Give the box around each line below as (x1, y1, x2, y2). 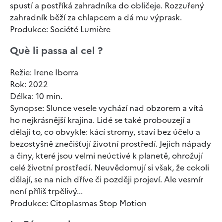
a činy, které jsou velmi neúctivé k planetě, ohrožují (10, 149, 203, 162)
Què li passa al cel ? (10, 43, 103, 58)
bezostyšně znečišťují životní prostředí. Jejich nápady (10, 137, 211, 150)
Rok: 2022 (10, 78, 48, 90)
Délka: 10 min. (10, 90, 62, 102)
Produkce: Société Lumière (10, 23, 111, 35)
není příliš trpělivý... (10, 185, 83, 197)
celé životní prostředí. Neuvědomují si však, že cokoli (10, 161, 209, 173)
